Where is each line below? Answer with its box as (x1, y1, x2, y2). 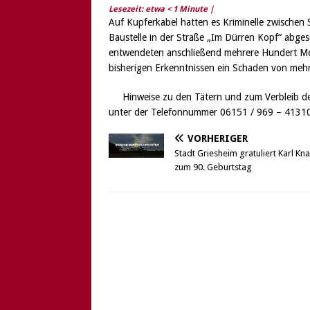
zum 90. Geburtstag (174, 161, 252, 172)
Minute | (179, 3, 216, 14)
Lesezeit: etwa (109, 3, 167, 14)
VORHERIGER (188, 132, 248, 144)
